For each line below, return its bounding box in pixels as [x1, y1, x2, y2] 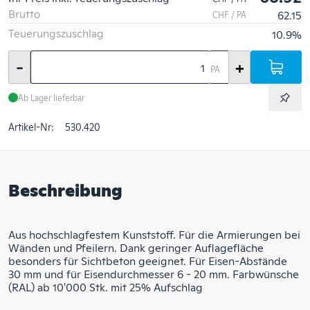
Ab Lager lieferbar [18, 91, 84, 103]
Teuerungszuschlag [8, 25, 104, 40]
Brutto [8, 6, 40, 21]
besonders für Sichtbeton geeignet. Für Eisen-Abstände [8, 253, 287, 268]
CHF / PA [212, 8, 246, 20]
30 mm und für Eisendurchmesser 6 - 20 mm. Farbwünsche [8, 266, 299, 281]
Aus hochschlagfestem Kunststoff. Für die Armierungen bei [8, 226, 300, 241]
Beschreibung [8, 178, 122, 201]
